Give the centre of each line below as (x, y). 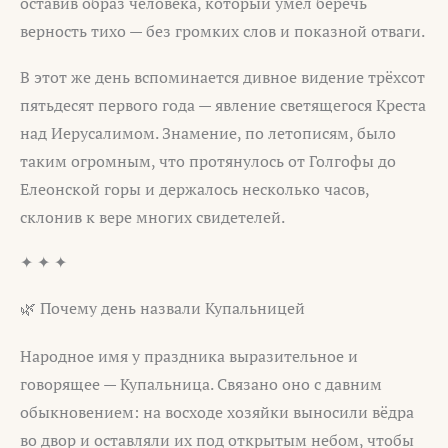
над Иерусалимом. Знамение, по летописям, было (208, 132)
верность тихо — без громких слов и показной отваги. (222, 31)
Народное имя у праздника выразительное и (189, 355)
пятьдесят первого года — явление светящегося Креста (223, 104)
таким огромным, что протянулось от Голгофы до (208, 160)
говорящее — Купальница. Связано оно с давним (201, 383)
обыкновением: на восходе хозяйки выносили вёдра (217, 411)
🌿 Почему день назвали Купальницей (162, 307)
